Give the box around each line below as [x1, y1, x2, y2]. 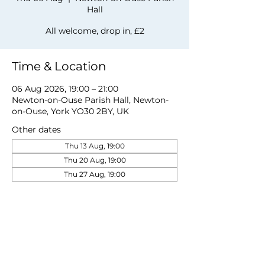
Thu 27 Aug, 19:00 [64, 170, 125, 179]
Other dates [12, 124, 61, 135]
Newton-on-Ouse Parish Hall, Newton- [12, 95, 169, 105]
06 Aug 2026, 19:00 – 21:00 [12, 83, 118, 94]
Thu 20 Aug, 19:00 [63, 156, 126, 164]
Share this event [12, 245, 108, 260]
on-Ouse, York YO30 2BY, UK [12, 106, 129, 117]
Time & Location [12, 59, 106, 73]
